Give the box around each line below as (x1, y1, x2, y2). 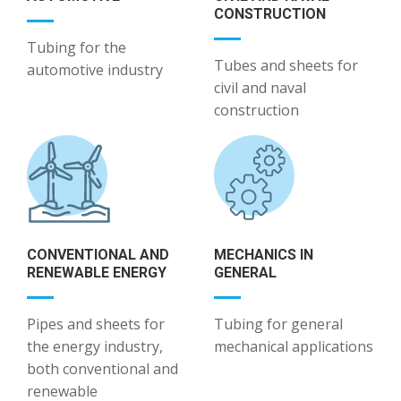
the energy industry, (27, 337, 163, 357)
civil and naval (214, 78, 306, 98)
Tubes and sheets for (214, 55, 358, 76)
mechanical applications (214, 337, 373, 357)
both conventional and (27, 359, 178, 380)
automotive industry (27, 60, 163, 81)
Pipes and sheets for (27, 314, 165, 335)
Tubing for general (214, 314, 343, 335)
